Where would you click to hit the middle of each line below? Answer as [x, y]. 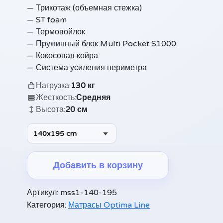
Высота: [51, 110]
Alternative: [49, 185]
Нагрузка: [53, 86]
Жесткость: [56, 98]
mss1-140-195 [89, 193]
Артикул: [44, 193]
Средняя [93, 98]
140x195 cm [55, 133]
